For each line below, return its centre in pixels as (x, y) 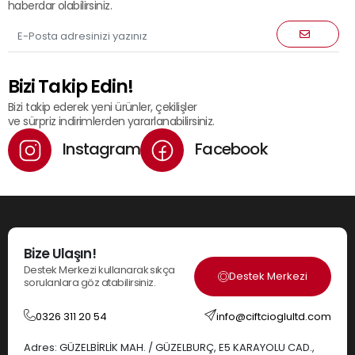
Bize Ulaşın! (60, 254)
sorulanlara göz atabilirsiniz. (90, 282)
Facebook (230, 149)
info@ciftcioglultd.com (274, 317)
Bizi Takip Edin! (71, 86)
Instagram (100, 149)
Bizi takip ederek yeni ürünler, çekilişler (103, 107)
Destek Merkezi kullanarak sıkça (99, 270)
